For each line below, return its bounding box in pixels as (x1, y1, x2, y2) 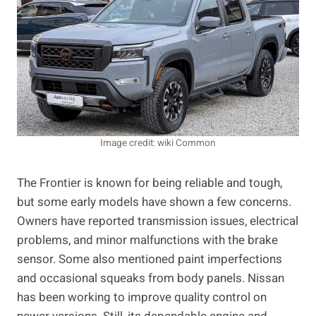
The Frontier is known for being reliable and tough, (17, 174, 282, 193)
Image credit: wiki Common (100, 136, 216, 151)
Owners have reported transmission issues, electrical (17, 212, 298, 231)
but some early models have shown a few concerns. (17, 193, 291, 212)
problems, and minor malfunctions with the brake (17, 231, 278, 250)
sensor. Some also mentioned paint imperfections (17, 250, 282, 269)
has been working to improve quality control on (17, 288, 267, 307)
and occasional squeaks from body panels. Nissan (17, 269, 284, 288)
